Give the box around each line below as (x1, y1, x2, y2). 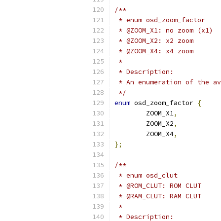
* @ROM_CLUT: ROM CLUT (114, 182, 201, 190)
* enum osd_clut (114, 171, 178, 180)
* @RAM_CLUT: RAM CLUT (114, 192, 201, 200)
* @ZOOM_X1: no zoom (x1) (114, 26, 213, 35)
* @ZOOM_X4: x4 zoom (114, 47, 193, 55)
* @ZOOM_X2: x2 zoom (114, 37, 193, 45)
